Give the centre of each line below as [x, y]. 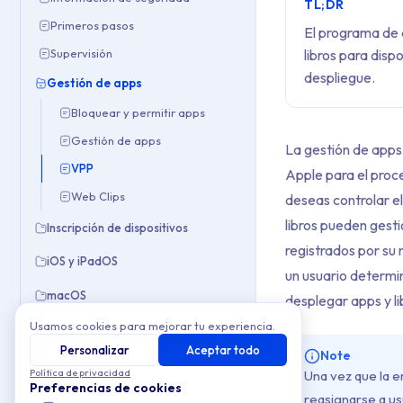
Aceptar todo [223, 350]
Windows [53, 367]
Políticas [70, 329]
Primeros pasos [92, 25]
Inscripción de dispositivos [117, 228]
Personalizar [94, 350]
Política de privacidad [80, 372]
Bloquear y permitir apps [138, 112]
